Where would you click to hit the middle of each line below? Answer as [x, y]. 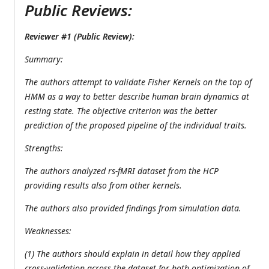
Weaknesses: [48, 231]
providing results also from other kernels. [103, 186]
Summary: [44, 59]
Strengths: [44, 148]
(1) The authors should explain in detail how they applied [132, 254]
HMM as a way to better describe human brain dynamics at [137, 97]
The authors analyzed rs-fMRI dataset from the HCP [122, 171]
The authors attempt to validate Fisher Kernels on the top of [138, 82]
